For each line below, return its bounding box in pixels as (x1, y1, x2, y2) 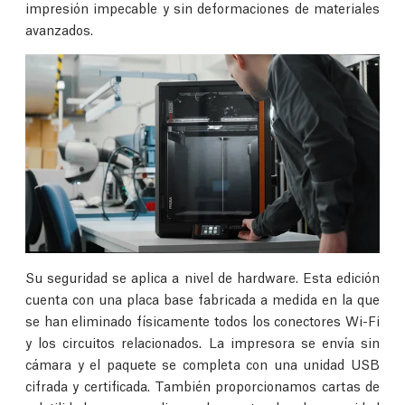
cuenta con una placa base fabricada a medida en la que (25, 288, 380, 307)
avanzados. (25, 20, 93, 38)
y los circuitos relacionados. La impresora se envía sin (25, 332, 380, 351)
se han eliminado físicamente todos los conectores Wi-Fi (25, 310, 380, 329)
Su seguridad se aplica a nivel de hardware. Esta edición (25, 267, 380, 286)
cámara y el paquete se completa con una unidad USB (25, 353, 380, 372)
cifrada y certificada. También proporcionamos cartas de (25, 375, 380, 394)
